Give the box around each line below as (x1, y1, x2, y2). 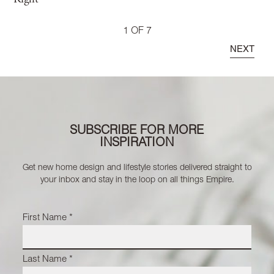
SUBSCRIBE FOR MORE (70, 125, 204, 138)
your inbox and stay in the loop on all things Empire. (40, 176, 234, 185)
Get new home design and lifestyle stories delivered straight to (22, 163, 252, 172)
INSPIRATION (100, 137, 174, 150)
